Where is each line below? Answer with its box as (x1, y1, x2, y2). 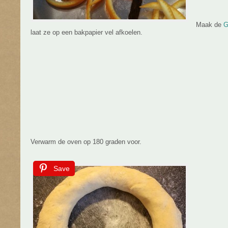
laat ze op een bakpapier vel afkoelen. (31, 28, 142, 36)
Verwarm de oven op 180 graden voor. (31, 138, 141, 146)
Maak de (196, 21, 223, 28)
